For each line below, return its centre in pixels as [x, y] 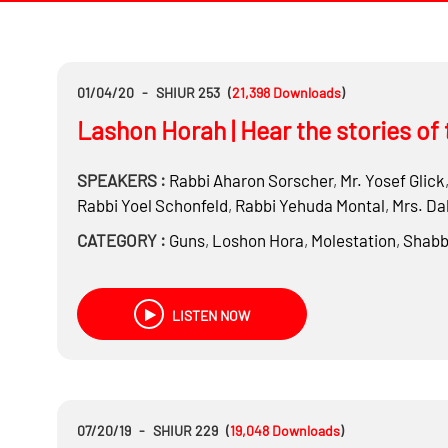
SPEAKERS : [121, 180]
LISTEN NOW [209, 315]
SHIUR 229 [185, 430]
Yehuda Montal [330, 205]
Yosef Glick [403, 180]
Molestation [353, 240]
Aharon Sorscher [271, 180]
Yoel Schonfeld [172, 205]
